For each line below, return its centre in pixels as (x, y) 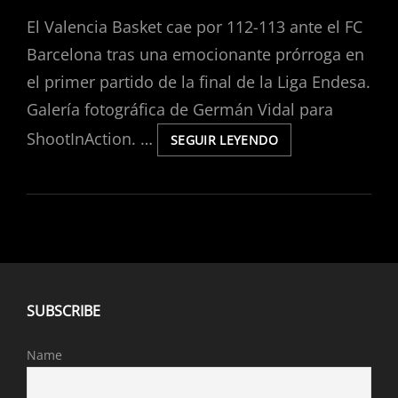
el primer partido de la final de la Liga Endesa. (199, 82)
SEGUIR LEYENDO (224, 140)
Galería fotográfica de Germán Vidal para (180, 109)
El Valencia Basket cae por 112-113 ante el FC (195, 27)
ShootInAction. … (92, 139)
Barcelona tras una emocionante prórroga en (195, 54)
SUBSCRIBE (64, 311)
